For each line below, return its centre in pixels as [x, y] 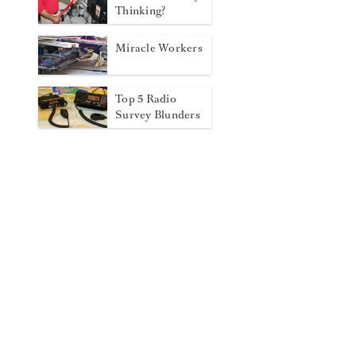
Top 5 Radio [146, 99]
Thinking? [141, 11]
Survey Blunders [158, 115]
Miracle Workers [159, 48]
